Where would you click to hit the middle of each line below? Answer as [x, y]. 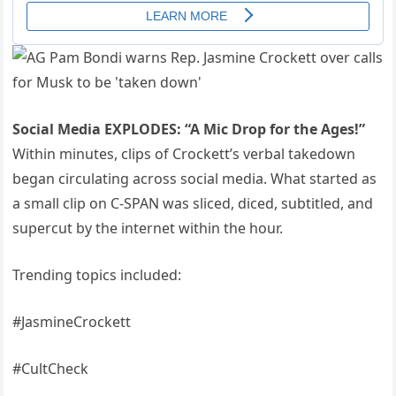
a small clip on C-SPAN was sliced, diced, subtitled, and [193, 204]
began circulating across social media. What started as [195, 179]
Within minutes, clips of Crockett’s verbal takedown [184, 154]
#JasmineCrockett [72, 322]
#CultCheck [51, 369]
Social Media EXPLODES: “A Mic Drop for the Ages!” [189, 129]
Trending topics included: [97, 275]
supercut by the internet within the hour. [148, 228]
